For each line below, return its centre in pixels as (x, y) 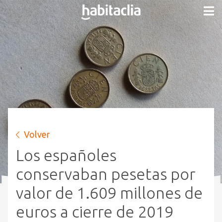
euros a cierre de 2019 (95, 212)
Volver (37, 134)
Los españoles (66, 155)
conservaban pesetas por (106, 174)
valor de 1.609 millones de (109, 193)
